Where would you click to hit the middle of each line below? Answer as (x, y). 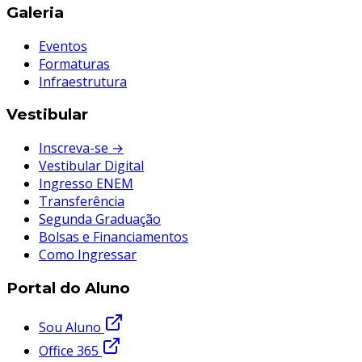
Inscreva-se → (81, 148)
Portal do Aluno (68, 288)
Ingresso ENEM (86, 184)
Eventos (63, 46)
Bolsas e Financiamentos (114, 237)
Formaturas (74, 63)
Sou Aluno (72, 327)
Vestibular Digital (91, 166)
